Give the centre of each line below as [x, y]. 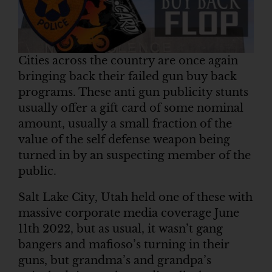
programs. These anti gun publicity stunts [133, 92]
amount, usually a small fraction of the [125, 124]
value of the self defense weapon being [124, 139]
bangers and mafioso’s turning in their [124, 245]
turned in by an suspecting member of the [134, 155]
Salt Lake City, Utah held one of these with [135, 198]
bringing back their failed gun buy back [127, 76]
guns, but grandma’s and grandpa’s [115, 261]
